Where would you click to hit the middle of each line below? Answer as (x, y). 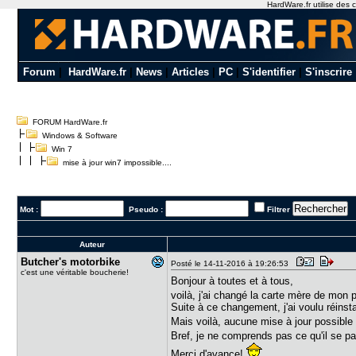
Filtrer (279, 209)
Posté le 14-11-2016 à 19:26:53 (232, 263)
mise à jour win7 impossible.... (115, 163)
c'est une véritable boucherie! (75, 272)
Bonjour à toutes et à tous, (232, 281)
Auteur (93, 244)
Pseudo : (145, 209)
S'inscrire (328, 72)
